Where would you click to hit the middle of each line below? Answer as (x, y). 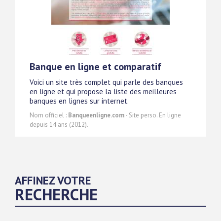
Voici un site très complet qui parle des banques (106, 82)
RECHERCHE (56, 194)
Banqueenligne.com (96, 115)
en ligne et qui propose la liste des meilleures (103, 92)
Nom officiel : (49, 115)
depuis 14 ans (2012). (59, 125)
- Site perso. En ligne (153, 115)
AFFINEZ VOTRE (53, 181)
